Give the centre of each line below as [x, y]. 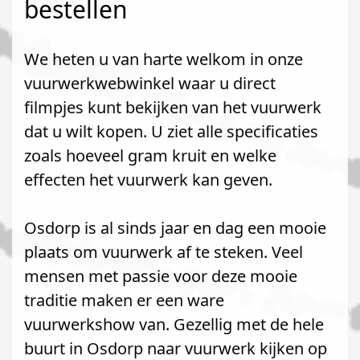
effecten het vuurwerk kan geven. [148, 180]
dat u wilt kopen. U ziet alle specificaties [171, 131]
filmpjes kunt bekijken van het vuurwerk [173, 107]
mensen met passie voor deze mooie [161, 276]
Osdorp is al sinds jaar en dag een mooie [175, 228]
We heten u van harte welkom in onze [164, 59]
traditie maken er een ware [124, 300]
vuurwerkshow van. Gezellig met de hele [174, 324]
